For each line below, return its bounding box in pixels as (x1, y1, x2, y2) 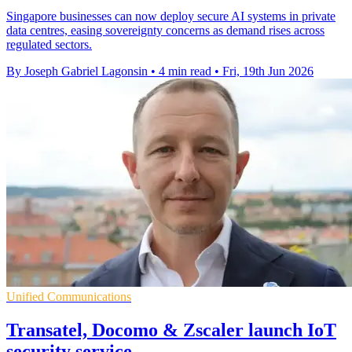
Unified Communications (6, 289, 131, 303)
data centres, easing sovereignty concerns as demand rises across (6, 23, 324, 37)
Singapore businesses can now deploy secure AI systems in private (6, 9, 335, 23)
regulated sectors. (6, 37, 92, 51)
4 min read (159, 64, 211, 78)
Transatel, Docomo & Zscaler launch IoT (6, 319, 336, 340)
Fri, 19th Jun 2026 (222, 64, 313, 78)
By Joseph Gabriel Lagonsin (6, 64, 148, 78)
